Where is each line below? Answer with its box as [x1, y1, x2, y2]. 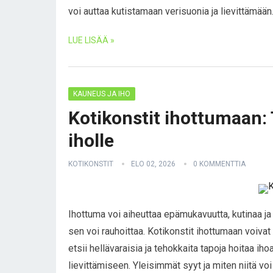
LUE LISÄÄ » [68, 35, 115, 45]
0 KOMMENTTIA [193, 160, 246, 168]
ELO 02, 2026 [131, 160, 175, 168]
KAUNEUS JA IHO [73, 90, 130, 98]
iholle [68, 130, 114, 151]
